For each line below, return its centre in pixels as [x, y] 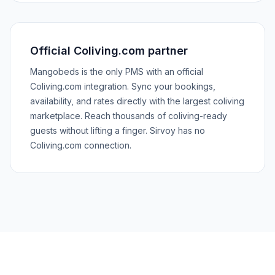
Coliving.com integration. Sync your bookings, [123, 86]
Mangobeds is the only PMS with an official [117, 72]
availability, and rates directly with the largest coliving [137, 101]
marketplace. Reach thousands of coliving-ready [129, 116]
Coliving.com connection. [81, 145]
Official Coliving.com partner [109, 51]
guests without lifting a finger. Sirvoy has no [118, 130]
